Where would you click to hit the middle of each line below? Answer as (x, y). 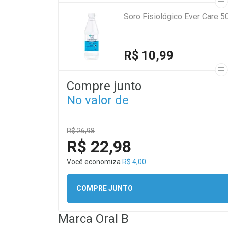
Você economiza (94, 162)
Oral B (112, 219)
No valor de (98, 100)
